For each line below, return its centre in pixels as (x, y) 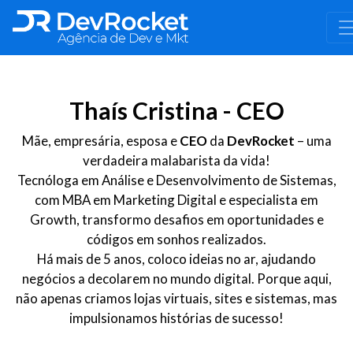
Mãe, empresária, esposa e (100, 141)
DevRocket (262, 141)
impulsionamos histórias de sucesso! (176, 318)
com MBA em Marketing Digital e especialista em (176, 200)
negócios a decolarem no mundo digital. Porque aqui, (176, 279)
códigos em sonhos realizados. (176, 239)
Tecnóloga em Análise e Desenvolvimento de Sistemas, (176, 180)
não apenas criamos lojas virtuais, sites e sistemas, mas (176, 298)
